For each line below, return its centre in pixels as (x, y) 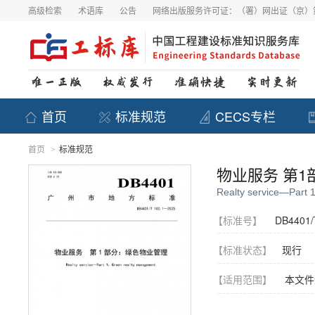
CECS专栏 (245, 116)
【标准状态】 (247, 250)
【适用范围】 (247, 279)
